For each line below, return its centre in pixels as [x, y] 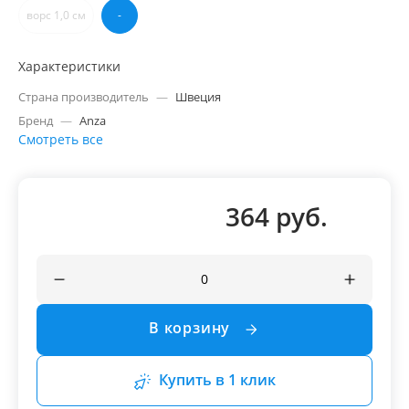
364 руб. [277, 216]
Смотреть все [61, 139]
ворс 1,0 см [56, 15]
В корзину [192, 328]
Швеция [198, 97]
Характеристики [69, 66]
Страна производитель [84, 97]
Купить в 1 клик [217, 380]
